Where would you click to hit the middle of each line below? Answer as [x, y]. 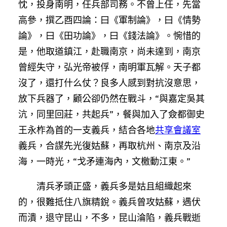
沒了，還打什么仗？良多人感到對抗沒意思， [109, 83]
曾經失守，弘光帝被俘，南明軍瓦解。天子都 [109, 67]
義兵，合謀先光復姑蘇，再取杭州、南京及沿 [109, 145]
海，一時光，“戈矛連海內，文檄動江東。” [104, 161]
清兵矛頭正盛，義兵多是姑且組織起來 [114, 186]
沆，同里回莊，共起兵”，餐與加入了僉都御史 [111, 114]
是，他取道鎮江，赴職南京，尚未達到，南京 [109, 51]
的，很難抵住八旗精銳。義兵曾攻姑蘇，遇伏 [109, 202]
